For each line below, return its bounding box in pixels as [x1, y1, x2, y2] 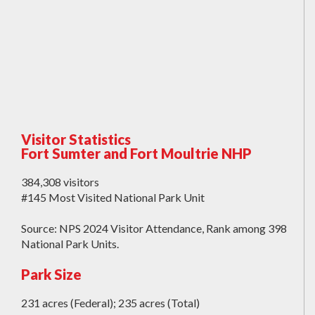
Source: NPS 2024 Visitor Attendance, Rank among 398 [21, 221, 287, 236]
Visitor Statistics [21, 131, 131, 148]
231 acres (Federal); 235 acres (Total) [21, 296, 200, 310]
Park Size [21, 266, 82, 283]
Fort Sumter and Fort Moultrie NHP [21, 145, 252, 162]
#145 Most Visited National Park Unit [21, 191, 205, 205]
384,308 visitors [21, 175, 99, 189]
